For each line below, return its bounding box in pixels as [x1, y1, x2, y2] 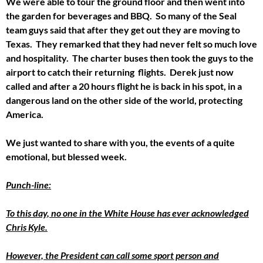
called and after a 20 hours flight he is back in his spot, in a [6, 80, 242, 92]
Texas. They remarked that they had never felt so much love [6, 38, 257, 49]
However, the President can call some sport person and [6, 249, 219, 261]
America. [6, 108, 43, 120]
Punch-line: [6, 178, 51, 190]
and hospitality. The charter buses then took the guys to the [6, 52, 254, 63]
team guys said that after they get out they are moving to [6, 23, 240, 35]
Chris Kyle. [6, 221, 48, 232]
